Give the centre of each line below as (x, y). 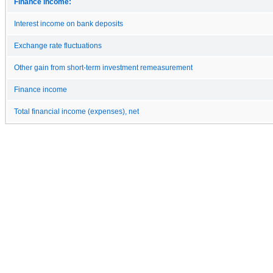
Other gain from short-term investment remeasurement (103, 67)
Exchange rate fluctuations (58, 45)
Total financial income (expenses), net (76, 111)
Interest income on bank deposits (69, 23)
